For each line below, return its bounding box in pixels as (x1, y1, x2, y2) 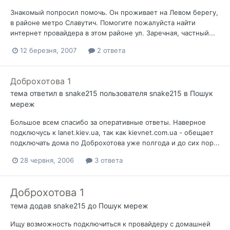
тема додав (10, 201, 53, 210)
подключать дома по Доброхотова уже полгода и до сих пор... (10, 139, 220, 147)
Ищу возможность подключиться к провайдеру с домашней (10, 220, 210, 228)
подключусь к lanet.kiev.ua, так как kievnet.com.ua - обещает (10, 128, 214, 137)
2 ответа (95, 46, 125, 54)
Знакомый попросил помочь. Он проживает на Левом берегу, (10, 8, 218, 16)
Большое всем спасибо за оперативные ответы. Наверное (10, 118, 206, 127)
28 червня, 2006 (20, 156, 74, 165)
